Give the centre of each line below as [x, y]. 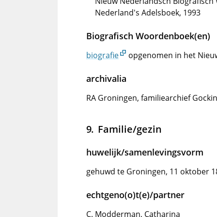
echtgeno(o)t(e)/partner [135, 195]
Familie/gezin [130, 129]
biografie [102, 55]
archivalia [106, 79]
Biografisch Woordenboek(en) [148, 36]
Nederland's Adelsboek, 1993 [148, 13]
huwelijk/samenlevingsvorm [145, 152]
